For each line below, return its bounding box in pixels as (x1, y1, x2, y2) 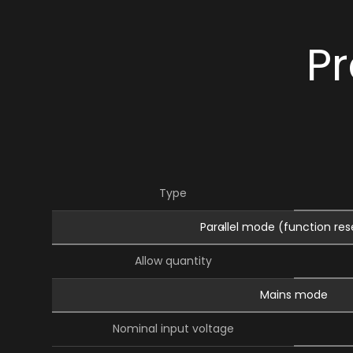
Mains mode (260, 287, 329, 303)
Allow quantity (134, 253, 212, 269)
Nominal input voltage (112, 321, 234, 336)
